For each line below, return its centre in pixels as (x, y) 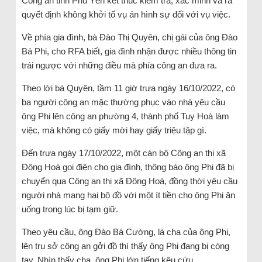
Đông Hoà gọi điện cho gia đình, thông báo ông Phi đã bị (127, 167)
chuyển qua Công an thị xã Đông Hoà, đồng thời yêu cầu (129, 181)
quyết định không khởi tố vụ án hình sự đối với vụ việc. (126, 14)
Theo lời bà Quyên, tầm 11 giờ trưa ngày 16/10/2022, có (128, 88)
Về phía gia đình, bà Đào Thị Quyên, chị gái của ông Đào (129, 37)
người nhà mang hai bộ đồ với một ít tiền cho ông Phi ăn (128, 195)
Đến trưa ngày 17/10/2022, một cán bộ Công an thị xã (123, 153)
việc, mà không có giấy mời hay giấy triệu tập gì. (114, 130)
